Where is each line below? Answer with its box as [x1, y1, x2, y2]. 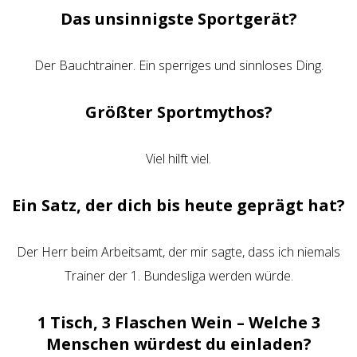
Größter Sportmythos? [84, 101, 273, 123]
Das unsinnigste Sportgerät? [60, 8, 297, 29]
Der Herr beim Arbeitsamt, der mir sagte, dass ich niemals [17, 243, 340, 261]
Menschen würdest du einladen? [45, 333, 312, 355]
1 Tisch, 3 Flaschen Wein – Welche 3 [37, 312, 320, 333]
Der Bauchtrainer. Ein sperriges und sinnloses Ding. [33, 57, 324, 74]
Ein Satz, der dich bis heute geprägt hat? [12, 194, 345, 216]
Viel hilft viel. [146, 150, 211, 167]
